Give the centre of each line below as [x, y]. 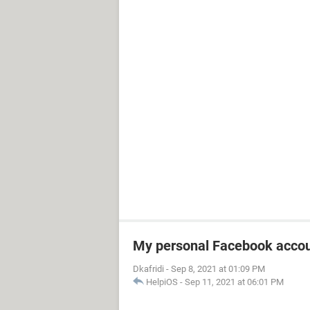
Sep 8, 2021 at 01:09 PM [218, 269]
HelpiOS [162, 282]
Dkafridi [148, 269]
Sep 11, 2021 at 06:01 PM [234, 282]
